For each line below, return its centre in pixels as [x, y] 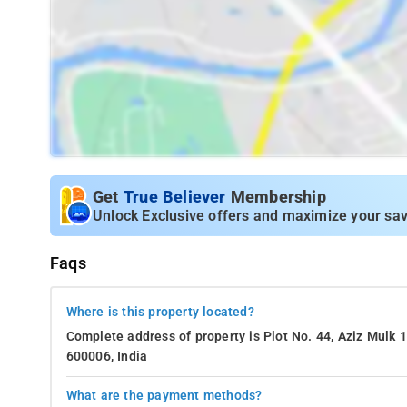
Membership [278, 197]
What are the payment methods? [164, 395]
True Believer [177, 197]
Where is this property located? [160, 312]
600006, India [107, 356]
